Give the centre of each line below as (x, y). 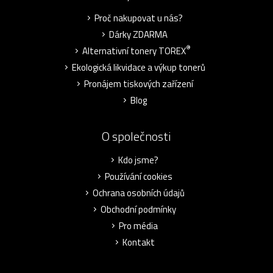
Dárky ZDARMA (138, 34)
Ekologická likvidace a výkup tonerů (138, 67)
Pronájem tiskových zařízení (138, 83)
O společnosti (136, 136)
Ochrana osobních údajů (138, 193)
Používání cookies (138, 176)
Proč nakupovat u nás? (138, 18)
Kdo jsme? (138, 160)
